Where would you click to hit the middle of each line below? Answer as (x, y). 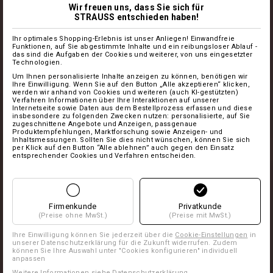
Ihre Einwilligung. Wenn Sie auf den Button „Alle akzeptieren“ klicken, (131, 84)
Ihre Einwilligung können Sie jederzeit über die (94, 235)
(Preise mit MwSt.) (200, 215)
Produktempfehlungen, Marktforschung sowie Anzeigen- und (118, 132)
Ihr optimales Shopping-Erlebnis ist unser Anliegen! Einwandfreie (124, 38)
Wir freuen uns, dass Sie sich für (136, 7)
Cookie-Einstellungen (211, 235)
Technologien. (37, 62)
